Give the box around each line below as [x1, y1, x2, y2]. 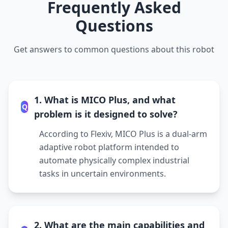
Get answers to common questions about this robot [14, 44, 214, 55]
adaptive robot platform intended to [39, 141, 179, 153]
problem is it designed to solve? [34, 108, 178, 120]
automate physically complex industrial [39, 155, 189, 166]
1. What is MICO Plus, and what [34, 94, 176, 106]
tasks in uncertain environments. [39, 168, 166, 179]
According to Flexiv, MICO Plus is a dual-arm [39, 128, 207, 139]
